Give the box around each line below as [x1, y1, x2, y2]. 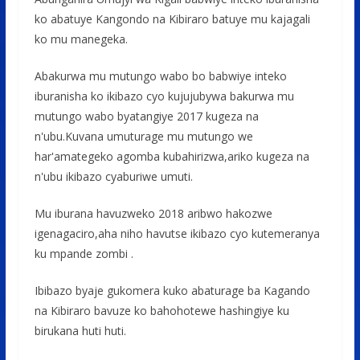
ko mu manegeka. [34, 31, 128, 47]
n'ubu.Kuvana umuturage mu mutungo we [34, 129, 253, 145]
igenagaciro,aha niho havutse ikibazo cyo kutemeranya [34, 226, 320, 242]
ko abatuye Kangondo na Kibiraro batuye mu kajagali [34, 11, 310, 27]
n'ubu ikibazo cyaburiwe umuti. [34, 169, 193, 185]
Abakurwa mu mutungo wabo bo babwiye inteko [34, 68, 287, 84]
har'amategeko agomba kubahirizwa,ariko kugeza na [34, 149, 309, 165]
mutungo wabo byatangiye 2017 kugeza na [34, 108, 259, 125]
